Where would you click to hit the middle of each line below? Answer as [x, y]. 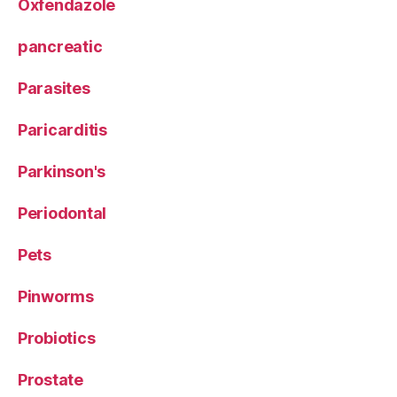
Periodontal [62, 213]
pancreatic [60, 46]
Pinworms [56, 296]
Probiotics [57, 338]
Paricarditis [62, 129]
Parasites [54, 88]
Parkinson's [62, 171]
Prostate [51, 379]
